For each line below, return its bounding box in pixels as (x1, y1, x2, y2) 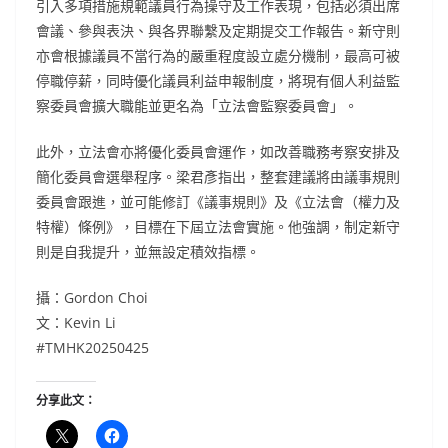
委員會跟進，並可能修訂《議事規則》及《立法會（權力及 (36, 192, 400, 212)
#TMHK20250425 (36, 338, 149, 358)
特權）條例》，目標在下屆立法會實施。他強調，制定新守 (36, 217, 400, 237)
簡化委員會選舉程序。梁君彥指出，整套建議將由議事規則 (36, 167, 400, 187)
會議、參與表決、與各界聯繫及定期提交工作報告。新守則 (36, 21, 400, 41)
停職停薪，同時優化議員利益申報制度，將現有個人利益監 (36, 71, 400, 91)
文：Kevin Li (36, 313, 116, 333)
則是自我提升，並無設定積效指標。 (36, 242, 260, 262)
